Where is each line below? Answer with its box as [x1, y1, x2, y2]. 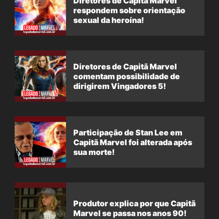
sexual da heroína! [73, 15, 144, 25]
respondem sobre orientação [73, 5, 185, 15]
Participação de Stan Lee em [73, 127, 182, 137]
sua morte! [73, 147, 115, 157]
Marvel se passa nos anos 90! [73, 208, 187, 218]
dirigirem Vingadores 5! [73, 81, 166, 91]
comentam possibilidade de [73, 71, 180, 81]
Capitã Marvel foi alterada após [73, 137, 192, 147]
